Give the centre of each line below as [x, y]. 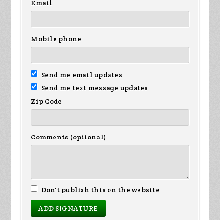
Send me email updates [81, 75]
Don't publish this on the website [99, 190]
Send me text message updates [94, 88]
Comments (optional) [69, 137]
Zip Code [47, 101]
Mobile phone [56, 39]
